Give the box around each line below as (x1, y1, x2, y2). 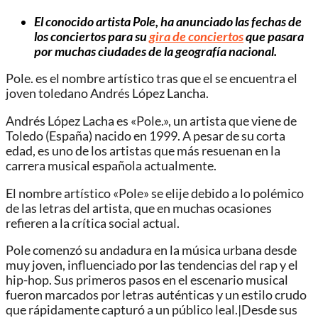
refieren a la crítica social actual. (6, 215, 180, 231)
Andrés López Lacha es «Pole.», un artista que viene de (6, 113, 297, 128)
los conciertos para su (34, 28, 149, 44)
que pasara (243, 28, 304, 44)
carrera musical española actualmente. (6, 158, 216, 173)
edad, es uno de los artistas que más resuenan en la (6, 143, 280, 158)
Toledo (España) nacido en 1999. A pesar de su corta (6, 128, 285, 143)
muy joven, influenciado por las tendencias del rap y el (6, 258, 298, 273)
